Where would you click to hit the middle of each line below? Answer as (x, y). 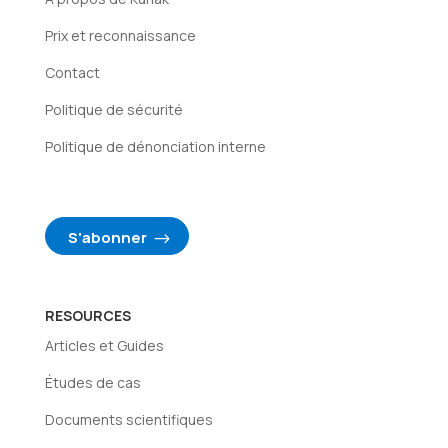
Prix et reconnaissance (120, 35)
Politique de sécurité (113, 109)
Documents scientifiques (128, 420)
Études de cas (92, 383)
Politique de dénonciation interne (155, 146)
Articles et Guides (104, 346)
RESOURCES (87, 316)
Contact (72, 72)
